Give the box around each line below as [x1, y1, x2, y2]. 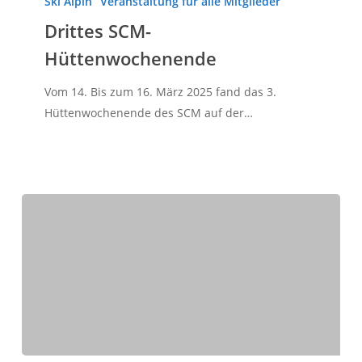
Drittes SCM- [44, 18, 151, 43]
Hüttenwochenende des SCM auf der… [44, 104, 253, 120]
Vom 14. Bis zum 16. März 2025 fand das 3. [44, 83, 276, 99]
